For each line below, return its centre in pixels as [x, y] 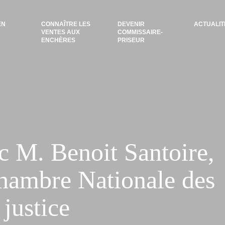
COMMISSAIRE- [140, 32]
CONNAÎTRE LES [66, 24]
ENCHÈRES [59, 40]
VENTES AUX [61, 32]
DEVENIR [131, 24]
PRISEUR [131, 40]
